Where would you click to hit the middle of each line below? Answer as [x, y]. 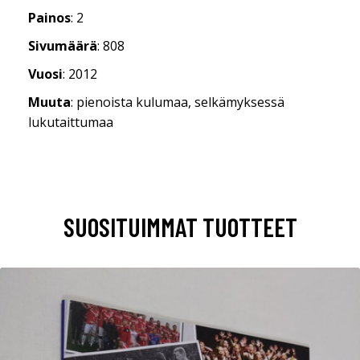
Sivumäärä [63, 45]
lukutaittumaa [71, 122]
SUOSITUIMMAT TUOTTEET [180, 226]
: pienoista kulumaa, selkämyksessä [178, 102]
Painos [49, 17]
